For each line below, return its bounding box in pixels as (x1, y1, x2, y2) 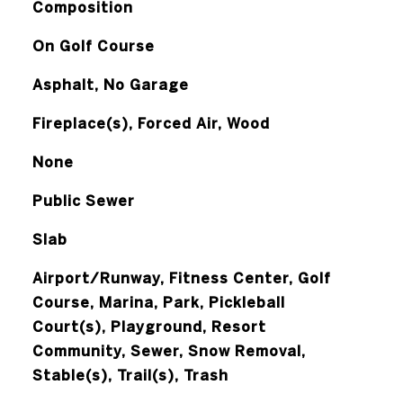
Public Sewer (31, 193, 135, 209)
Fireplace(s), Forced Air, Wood (31, 115, 270, 131)
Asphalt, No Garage (31, 76, 189, 93)
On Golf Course (31, 38, 155, 54)
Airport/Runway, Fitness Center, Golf (31, 270, 331, 286)
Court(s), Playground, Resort (31, 318, 266, 335)
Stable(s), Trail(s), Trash (31, 367, 228, 383)
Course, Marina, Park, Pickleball (31, 294, 285, 310)
